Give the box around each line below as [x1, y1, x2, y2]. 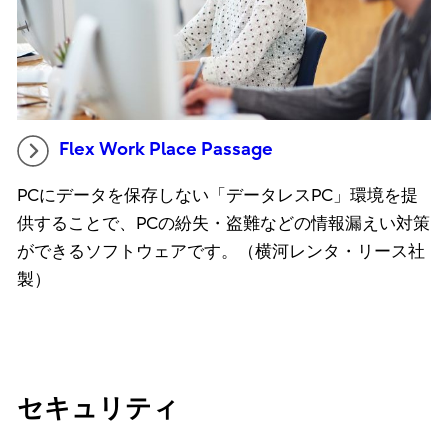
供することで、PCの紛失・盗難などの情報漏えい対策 [16, 213, 430, 233]
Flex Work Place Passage [58, 138, 273, 160]
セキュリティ [16, 393, 179, 424]
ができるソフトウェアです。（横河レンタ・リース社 [16, 241, 425, 261]
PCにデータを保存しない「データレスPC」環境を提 [16, 185, 418, 205]
